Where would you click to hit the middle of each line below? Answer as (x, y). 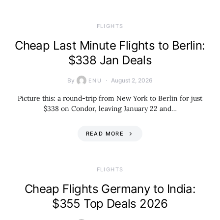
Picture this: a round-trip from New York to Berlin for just (110, 98)
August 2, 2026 (132, 80)
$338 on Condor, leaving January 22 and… (110, 109)
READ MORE (105, 134)
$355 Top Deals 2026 (110, 204)
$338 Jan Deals (110, 60)
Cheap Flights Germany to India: (110, 189)
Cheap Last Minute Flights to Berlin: (110, 45)
